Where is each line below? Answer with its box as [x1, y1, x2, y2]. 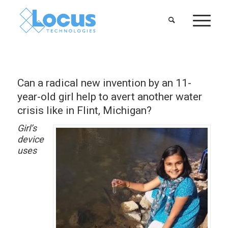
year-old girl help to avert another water [17, 91, 202, 103]
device [17, 134, 44, 145]
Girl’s [17, 123, 37, 133]
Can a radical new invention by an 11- [17, 77, 191, 89]
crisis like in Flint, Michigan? [17, 104, 152, 117]
